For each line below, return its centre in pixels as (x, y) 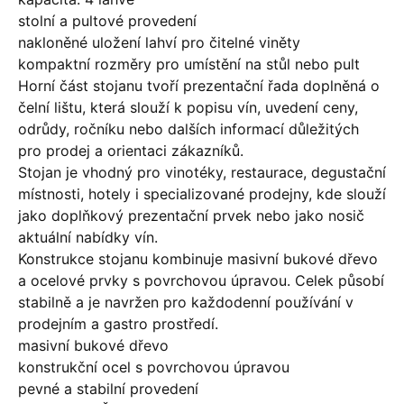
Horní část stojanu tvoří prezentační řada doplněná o (199, 86)
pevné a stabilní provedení (108, 389)
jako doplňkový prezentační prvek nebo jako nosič (191, 216)
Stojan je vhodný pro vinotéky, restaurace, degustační (202, 172)
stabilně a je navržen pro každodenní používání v (186, 302)
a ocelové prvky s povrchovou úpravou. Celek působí (201, 280)
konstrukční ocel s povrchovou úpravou (154, 367)
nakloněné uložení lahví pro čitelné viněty (159, 42)
